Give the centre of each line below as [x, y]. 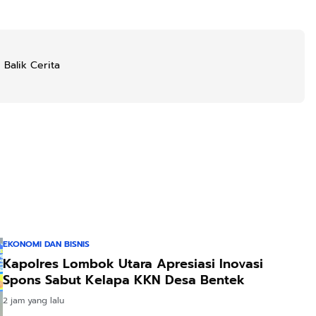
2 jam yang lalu [34, 300]
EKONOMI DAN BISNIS [46, 244]
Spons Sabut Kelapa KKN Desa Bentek [124, 280]
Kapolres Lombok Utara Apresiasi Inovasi [133, 264]
